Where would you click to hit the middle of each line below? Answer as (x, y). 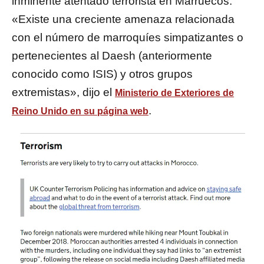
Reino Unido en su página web (80, 111)
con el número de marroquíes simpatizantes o (128, 38)
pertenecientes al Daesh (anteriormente (112, 56)
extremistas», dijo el (63, 93)
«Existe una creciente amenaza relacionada (123, 19)
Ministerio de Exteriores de (174, 93)
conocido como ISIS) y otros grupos (102, 74)
